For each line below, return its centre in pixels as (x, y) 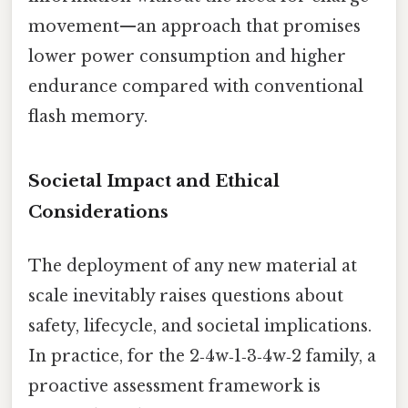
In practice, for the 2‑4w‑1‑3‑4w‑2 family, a (202, 357)
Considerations (98, 211)
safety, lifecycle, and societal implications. (200, 326)
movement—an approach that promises (194, 26)
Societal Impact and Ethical (154, 180)
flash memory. (88, 116)
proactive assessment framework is (174, 387)
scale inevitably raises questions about (186, 296)
